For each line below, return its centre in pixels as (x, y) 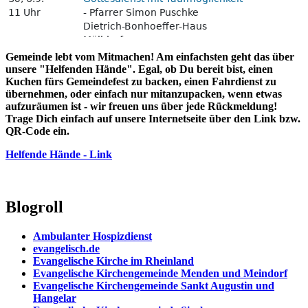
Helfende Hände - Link (59, 154)
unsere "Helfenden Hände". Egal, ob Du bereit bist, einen (139, 69)
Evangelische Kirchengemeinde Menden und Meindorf (160, 273)
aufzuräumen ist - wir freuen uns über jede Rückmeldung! (141, 106)
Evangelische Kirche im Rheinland (113, 261)
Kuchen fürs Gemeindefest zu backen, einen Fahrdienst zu (141, 81)
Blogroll (34, 207)
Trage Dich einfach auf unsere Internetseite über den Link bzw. (153, 118)
